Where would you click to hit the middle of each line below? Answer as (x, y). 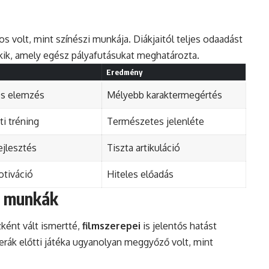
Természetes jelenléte (156, 122)
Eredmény (124, 72)
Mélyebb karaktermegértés (165, 95)
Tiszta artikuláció (144, 148)
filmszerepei (111, 225)
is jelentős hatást (179, 225)
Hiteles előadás (140, 174)
